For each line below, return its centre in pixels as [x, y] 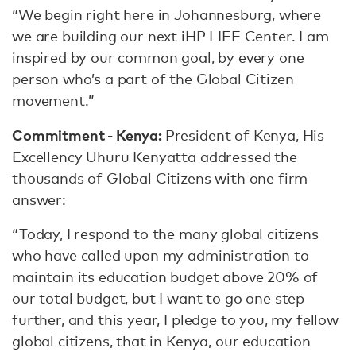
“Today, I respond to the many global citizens [165, 234]
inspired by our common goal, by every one [158, 57]
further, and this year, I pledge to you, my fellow [175, 319]
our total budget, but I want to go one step [159, 298]
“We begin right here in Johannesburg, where [167, 14]
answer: [39, 199]
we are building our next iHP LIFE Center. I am [170, 36]
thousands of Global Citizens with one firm [160, 178]
